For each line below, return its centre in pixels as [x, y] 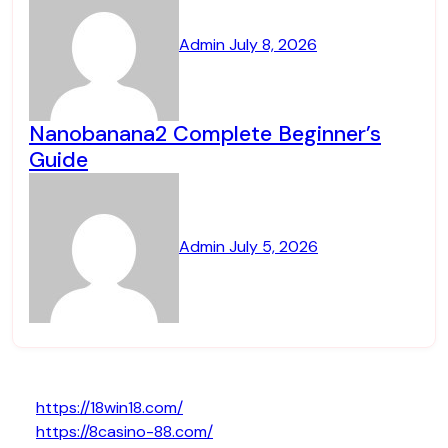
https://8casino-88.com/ [124, 431]
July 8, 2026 [273, 45]
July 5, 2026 [273, 247]
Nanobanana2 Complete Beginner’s [205, 133]
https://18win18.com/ [109, 407]
